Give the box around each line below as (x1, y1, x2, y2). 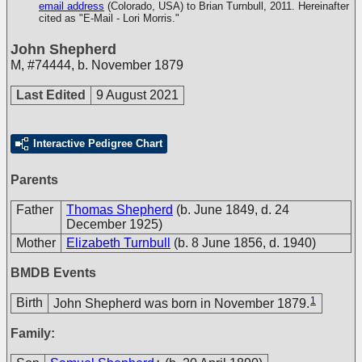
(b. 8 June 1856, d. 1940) (174, 236, 316, 250)
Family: (11, 326, 55, 340)
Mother (16, 236, 56, 250)
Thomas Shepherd (66, 203, 173, 217)
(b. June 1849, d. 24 (176, 203, 289, 217)
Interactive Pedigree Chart (33, 137, 162, 149)
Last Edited (16, 88, 86, 102)
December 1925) (66, 217, 162, 231)
